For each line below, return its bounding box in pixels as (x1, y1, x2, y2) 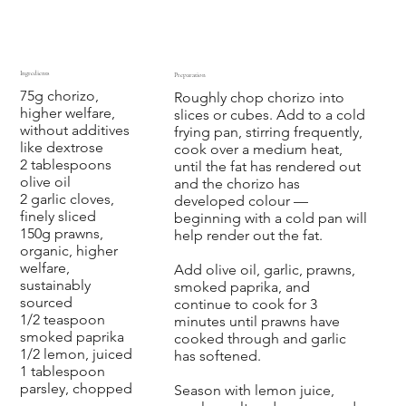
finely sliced (19, 207, 96, 225)
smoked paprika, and (173, 277, 310, 295)
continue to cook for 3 (173, 295, 317, 313)
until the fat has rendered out (173, 157, 361, 175)
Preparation (173, 70, 206, 79)
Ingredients (19, 68, 49, 77)
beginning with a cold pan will (173, 208, 367, 227)
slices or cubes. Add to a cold (173, 105, 365, 123)
